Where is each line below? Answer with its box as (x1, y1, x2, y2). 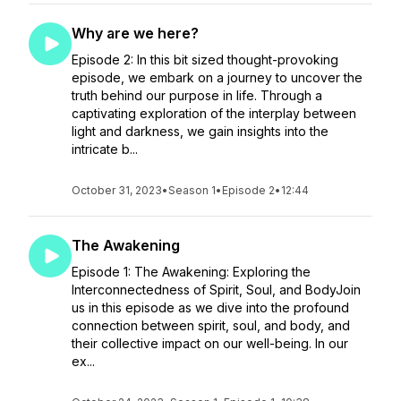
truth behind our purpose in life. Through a (72, 88, 322, 103)
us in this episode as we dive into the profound (72, 300, 349, 315)
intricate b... (72, 141, 138, 157)
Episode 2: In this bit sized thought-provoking (72, 52, 338, 67)
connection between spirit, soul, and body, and (72, 318, 350, 333)
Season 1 (168, 183, 216, 197)
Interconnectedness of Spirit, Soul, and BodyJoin (72, 282, 361, 297)
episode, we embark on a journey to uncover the (72, 70, 363, 85)
